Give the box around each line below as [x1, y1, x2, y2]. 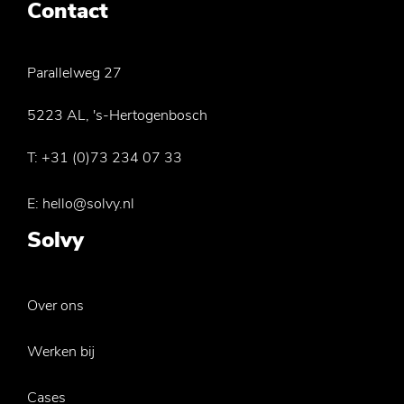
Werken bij [27, 342, 95, 363]
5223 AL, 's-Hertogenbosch [27, 105, 207, 125]
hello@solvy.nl [42, 193, 134, 214]
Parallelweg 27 [27, 63, 122, 84]
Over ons [27, 296, 84, 317]
